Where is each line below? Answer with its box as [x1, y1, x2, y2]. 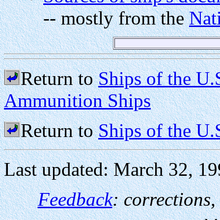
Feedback [37, 189, 112, 210]
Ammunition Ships [4, 90, 151, 111]
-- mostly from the [43, 7, 189, 29]
